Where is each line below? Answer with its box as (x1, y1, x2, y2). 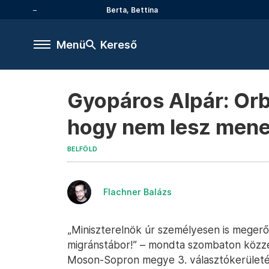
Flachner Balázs (103, 187, 172, 197)
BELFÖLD (67, 145, 98, 153)
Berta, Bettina (106, 5, 158, 14)
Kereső (100, 38, 137, 51)
